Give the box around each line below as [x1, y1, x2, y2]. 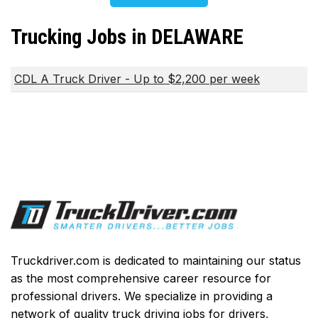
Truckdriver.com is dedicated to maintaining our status [11, 253, 301, 268]
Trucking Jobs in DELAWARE [11, 25, 243, 50]
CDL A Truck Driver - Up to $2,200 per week [14, 71, 260, 86]
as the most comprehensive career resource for [11, 270, 271, 285]
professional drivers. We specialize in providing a [11, 288, 273, 303]
